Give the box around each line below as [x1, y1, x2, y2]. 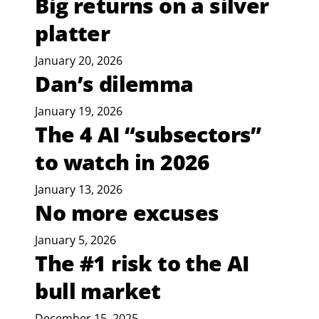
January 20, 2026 [35, 53, 123, 69]
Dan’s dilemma [35, 69, 194, 99]
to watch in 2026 [35, 147, 210, 177]
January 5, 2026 [35, 232, 117, 249]
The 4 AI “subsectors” [35, 120, 261, 150]
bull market [35, 276, 161, 306]
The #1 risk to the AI [35, 249, 249, 278]
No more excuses [35, 198, 219, 228]
